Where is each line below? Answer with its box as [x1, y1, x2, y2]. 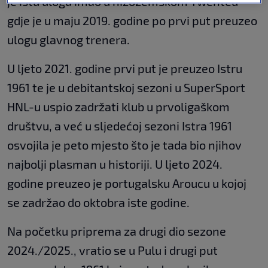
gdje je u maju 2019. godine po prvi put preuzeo [7, 13, 257, 28]
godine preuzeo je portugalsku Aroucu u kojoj [7, 175, 246, 190]
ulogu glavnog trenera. [7, 32, 130, 47]
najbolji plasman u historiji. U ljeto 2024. [7, 156, 223, 171]
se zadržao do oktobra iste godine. [7, 194, 190, 209]
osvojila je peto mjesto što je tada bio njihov [7, 137, 242, 152]
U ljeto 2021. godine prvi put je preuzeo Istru [7, 60, 242, 75]
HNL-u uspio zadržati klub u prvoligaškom [7, 99, 230, 114]
